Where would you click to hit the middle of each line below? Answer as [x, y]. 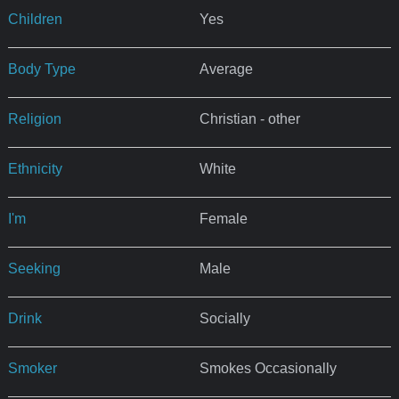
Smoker [32, 369]
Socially [224, 319]
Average [226, 69]
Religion [34, 119]
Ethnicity [35, 169]
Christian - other [249, 119]
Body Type [41, 69]
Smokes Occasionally [268, 369]
